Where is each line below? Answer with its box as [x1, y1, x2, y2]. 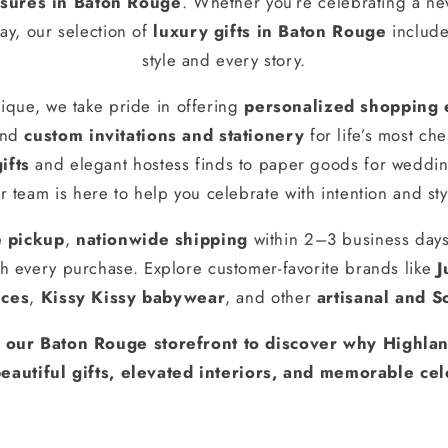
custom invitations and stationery [24, 123, 305, 148]
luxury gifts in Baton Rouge [153, 19, 387, 44]
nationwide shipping [75, 226, 248, 251]
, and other [225, 284, 317, 309]
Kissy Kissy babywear [40, 284, 226, 309]
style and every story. [142, 48, 306, 73]
